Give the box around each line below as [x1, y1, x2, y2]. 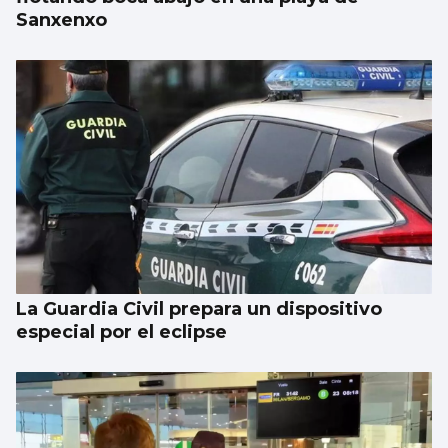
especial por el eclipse [16, 321, 227, 344]
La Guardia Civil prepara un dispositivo [16, 298, 382, 321]
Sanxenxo [16, 9, 107, 32]
